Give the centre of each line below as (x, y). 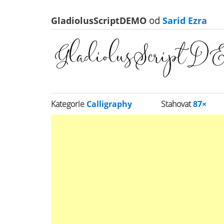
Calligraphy (109, 104)
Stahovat (177, 104)
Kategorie (69, 104)
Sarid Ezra (183, 20)
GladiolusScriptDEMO (100, 20)
